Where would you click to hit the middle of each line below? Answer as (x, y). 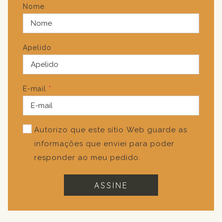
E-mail (34, 89)
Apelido (37, 48)
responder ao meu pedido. (87, 158)
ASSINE (111, 185)
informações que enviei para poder (104, 144)
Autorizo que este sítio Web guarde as (111, 130)
